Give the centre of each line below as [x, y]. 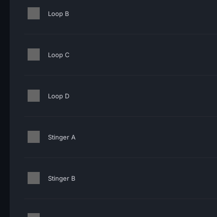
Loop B [59, 14]
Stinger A [62, 137]
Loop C [59, 55]
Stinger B [62, 178]
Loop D [59, 96]
